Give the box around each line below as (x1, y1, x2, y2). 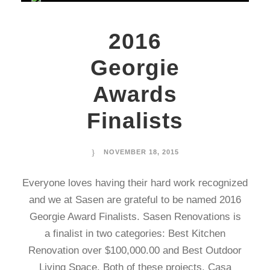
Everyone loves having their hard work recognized (22, 177, 248, 189)
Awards (93, 82, 177, 107)
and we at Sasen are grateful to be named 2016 (29, 194, 241, 206)
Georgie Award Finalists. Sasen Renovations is (29, 211, 241, 222)
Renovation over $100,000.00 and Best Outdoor (28, 245, 242, 256)
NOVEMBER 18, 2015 (104, 148, 179, 155)
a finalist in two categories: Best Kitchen (45, 228, 225, 239)
